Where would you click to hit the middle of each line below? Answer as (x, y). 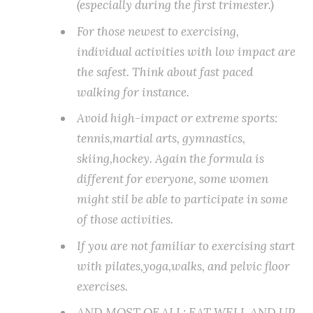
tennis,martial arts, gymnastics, (161, 138)
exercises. (102, 286)
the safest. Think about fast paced (165, 72)
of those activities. (125, 219)
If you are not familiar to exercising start (186, 246)
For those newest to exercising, (158, 31)
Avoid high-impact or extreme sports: (177, 118)
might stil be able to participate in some (182, 199)
